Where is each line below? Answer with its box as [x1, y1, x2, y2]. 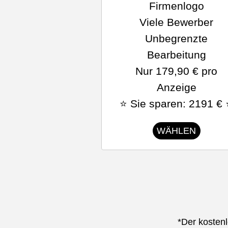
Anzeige [156, 81, 196, 93]
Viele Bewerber [139, 16, 214, 28]
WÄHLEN [157, 126, 196, 136]
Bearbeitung [147, 49, 206, 61]
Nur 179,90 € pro [135, 65, 218, 77]
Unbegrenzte [145, 33, 208, 44]
